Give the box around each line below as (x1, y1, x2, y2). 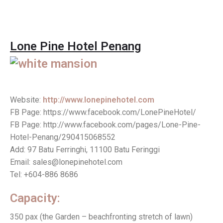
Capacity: (10, 191, 60, 206)
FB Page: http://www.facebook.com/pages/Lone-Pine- (10, 120, 201, 130)
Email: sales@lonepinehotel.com (10, 157, 122, 167)
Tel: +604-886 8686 (10, 170, 78, 180)
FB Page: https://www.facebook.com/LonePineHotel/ (10, 108, 196, 117)
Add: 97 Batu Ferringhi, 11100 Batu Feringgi (10, 145, 160, 155)
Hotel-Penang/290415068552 (10, 132, 115, 142)
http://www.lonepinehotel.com (43, 95, 154, 105)
